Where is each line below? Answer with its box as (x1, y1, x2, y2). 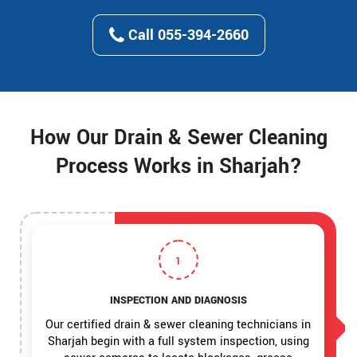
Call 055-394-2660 (124, 25, 249, 46)
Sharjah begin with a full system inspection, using (47, 333, 309, 351)
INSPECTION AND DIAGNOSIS (109, 293, 247, 308)
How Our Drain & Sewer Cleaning (29, 124, 328, 153)
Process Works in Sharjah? (55, 152, 302, 182)
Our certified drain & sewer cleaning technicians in (45, 316, 312, 334)
